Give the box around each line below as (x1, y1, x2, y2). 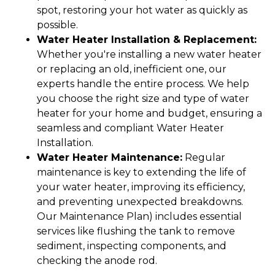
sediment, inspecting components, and (37, 239, 227, 252)
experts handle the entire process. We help (37, 77, 249, 90)
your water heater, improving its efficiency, (37, 180, 245, 193)
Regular (182, 151, 225, 163)
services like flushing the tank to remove (37, 225, 235, 237)
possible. (37, 18, 78, 31)
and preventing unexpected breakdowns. (37, 195, 243, 207)
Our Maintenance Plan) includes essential (37, 210, 242, 222)
